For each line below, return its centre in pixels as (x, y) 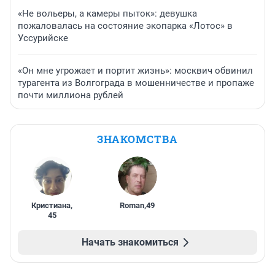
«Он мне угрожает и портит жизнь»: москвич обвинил (135, 71)
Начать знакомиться (130, 242)
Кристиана (51, 206)
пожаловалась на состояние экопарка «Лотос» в (125, 26)
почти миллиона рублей (71, 95)
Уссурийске (43, 38)
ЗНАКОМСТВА (137, 139)
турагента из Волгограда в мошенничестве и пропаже (136, 83)
